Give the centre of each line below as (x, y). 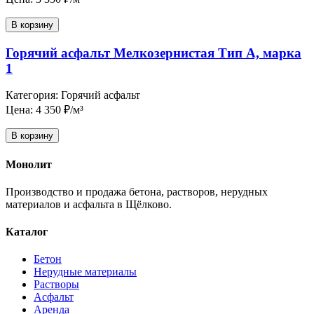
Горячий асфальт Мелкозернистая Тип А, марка (153, 53)
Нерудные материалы (85, 272)
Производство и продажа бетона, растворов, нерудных (137, 191)
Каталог (27, 232)
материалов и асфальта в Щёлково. (89, 204)
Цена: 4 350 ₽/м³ (45, 110)
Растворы (56, 285)
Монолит (29, 164)
